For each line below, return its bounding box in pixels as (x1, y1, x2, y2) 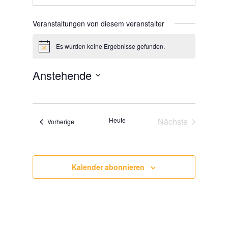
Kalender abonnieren (72, 162, 145, 173)
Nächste (157, 116, 188, 128)
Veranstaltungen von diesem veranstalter (33, 18, 165, 28)
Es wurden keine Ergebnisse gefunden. (56, 42, 165, 51)
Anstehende (33, 67, 92, 83)
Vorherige (47, 117, 75, 126)
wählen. (32, 96, 60, 106)
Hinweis (38, 45, 61, 54)
